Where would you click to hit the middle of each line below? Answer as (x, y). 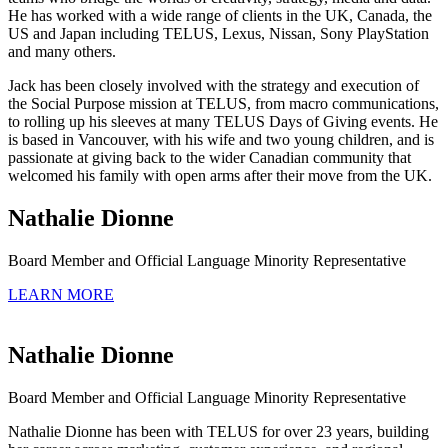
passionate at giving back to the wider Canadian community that (209, 158)
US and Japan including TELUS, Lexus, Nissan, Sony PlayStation (218, 34)
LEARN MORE (61, 294)
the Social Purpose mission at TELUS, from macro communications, (223, 104)
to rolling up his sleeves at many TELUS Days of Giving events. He (223, 122)
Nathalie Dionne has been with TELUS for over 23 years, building (218, 431)
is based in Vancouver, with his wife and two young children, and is (221, 140)
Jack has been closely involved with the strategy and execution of (213, 86)
